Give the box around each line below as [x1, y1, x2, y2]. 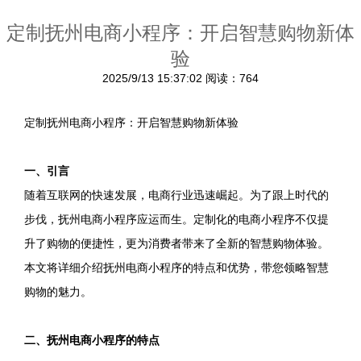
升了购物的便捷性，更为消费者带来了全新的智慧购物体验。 [24, 237, 329, 250]
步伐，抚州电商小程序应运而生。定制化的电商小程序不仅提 [24, 213, 329, 226]
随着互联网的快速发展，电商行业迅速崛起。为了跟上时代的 [24, 189, 329, 201]
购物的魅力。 [24, 285, 92, 298]
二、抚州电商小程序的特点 [24, 334, 160, 346]
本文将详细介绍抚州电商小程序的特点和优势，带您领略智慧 [24, 261, 329, 274]
